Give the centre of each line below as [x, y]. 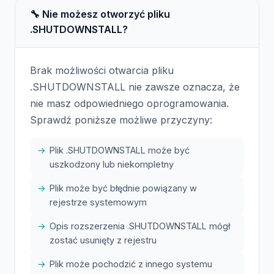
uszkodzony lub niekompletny [112, 164]
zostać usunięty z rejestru [103, 240]
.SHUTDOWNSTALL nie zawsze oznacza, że [135, 87]
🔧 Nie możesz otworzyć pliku [100, 14]
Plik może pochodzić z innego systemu [131, 264]
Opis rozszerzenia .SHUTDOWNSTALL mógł [140, 226]
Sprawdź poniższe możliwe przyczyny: [121, 120]
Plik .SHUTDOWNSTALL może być [120, 150]
